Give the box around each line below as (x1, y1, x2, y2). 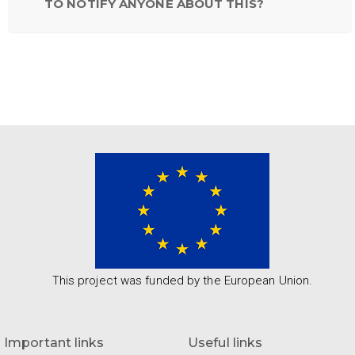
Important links (4, 335, 105, 351)
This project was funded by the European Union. (52, 273, 313, 288)
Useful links (188, 335, 263, 351)
